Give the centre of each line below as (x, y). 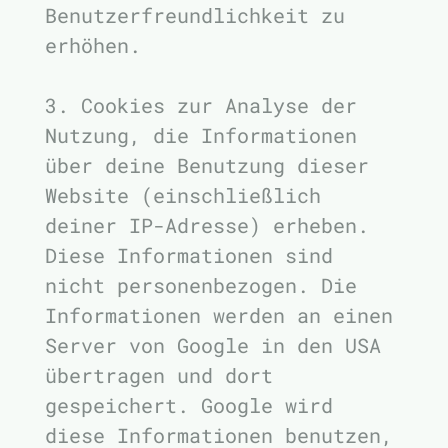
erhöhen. (93, 45)
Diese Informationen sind (189, 255)
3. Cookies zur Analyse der (201, 105)
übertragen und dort (159, 375)
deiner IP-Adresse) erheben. (207, 225)
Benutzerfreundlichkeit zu (195, 15)
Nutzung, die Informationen (201, 135)
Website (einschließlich (183, 195)
